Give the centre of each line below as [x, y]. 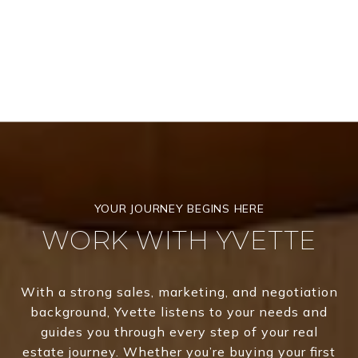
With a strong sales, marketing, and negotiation [179, 291]
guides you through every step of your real [179, 331]
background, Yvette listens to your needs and [179, 311]
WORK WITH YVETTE [179, 240]
